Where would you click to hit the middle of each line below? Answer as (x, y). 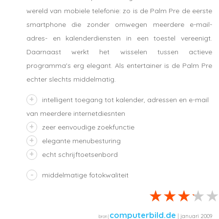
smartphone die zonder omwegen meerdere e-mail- (119, 25)
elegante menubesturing (81, 141)
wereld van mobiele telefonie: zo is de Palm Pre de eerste (119, 11)
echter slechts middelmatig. (71, 79)
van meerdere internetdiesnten (76, 114)
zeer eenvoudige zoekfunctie (88, 127)
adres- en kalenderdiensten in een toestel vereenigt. (119, 38)
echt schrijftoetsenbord (80, 155)
